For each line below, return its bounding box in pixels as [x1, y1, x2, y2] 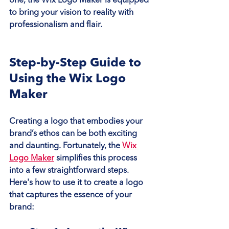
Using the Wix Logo [9, 73, 129, 85]
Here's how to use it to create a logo [9, 178, 145, 187]
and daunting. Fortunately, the [9, 142, 122, 150]
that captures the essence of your [9, 191, 134, 199]
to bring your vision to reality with [9, 8, 135, 17]
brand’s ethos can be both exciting [9, 129, 139, 138]
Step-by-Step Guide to [9, 57, 144, 70]
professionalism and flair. [9, 20, 102, 29]
